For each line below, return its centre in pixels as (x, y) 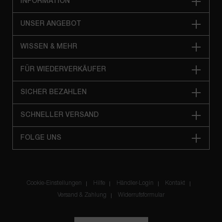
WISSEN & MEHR (49, 47)
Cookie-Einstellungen (54, 183)
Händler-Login (135, 183)
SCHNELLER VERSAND (59, 115)
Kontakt (175, 183)
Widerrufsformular (141, 195)
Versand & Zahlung (82, 195)
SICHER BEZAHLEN (54, 92)
